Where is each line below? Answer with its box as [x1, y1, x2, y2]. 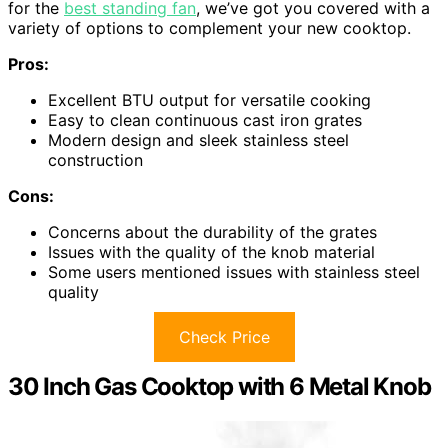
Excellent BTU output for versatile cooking [48, 89, 371, 110]
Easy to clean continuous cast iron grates [48, 109, 362, 130]
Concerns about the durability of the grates [48, 221, 377, 242]
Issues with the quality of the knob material [48, 241, 375, 262]
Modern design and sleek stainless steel [48, 129, 349, 150]
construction [48, 149, 143, 170]
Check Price [178, 326, 270, 347]
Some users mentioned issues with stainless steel [48, 261, 420, 282]
